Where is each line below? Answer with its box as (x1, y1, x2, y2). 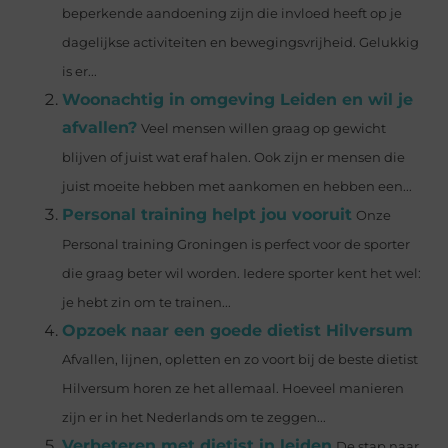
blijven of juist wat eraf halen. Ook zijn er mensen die (62, 149, 406, 165)
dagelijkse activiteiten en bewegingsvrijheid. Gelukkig (62, 34, 420, 50)
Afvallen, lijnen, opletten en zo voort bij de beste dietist (62, 351, 419, 367)
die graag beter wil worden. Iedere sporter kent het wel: (62, 265, 422, 281)
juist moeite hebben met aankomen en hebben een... (62, 178, 413, 194)
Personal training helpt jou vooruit (62, 204, 353, 224)
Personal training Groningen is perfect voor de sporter (62, 236, 411, 252)
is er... (62, 63, 98, 79)
